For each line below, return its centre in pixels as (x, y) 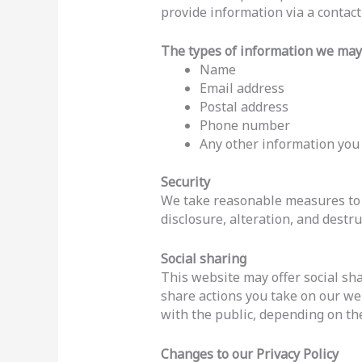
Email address (242, 88)
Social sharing (203, 258)
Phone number (244, 126)
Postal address (244, 107)
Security (185, 182)
